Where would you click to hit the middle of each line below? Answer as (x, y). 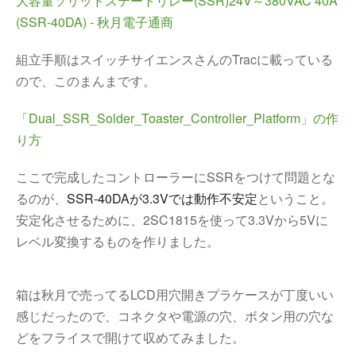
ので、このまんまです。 (86, 81)
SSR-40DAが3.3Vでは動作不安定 (162, 198)
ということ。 (296, 198)
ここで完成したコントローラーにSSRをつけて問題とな (176, 177)
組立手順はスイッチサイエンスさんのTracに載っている (174, 59)
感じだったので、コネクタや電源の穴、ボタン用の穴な (175, 316)
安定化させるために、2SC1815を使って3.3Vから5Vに (172, 220)
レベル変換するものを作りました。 (118, 241)
